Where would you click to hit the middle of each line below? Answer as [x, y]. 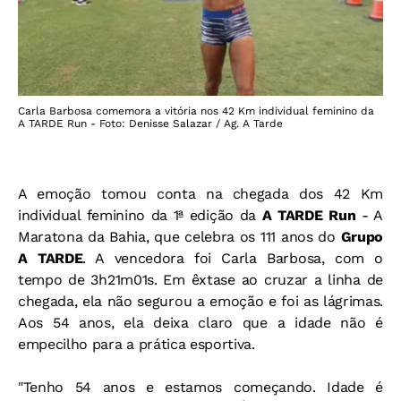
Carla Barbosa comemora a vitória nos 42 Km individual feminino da [196, 111]
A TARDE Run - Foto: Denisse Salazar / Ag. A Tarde [150, 123]
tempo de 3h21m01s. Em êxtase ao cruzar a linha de [200, 279]
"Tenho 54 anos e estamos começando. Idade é [200, 387]
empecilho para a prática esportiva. [137, 344]
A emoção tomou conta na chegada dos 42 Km [200, 193]
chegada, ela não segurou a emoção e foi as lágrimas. [200, 301]
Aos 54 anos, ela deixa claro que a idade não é [200, 322]
